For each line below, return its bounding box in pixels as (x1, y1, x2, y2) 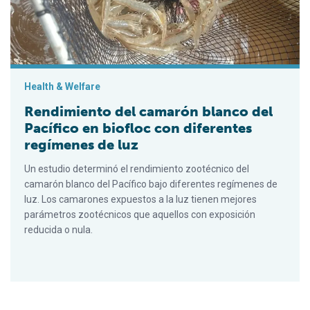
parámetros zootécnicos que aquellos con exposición (24, 208, 255, 220)
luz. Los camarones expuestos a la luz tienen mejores (24, 193, 257, 205)
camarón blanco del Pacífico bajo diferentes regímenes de (24, 178, 277, 190)
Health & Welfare (24, 80, 100, 92)
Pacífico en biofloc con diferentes (24, 119, 252, 136)
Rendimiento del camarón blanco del (24, 102, 273, 120)
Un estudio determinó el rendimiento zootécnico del (24, 163, 249, 174)
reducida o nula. (24, 224, 93, 235)
